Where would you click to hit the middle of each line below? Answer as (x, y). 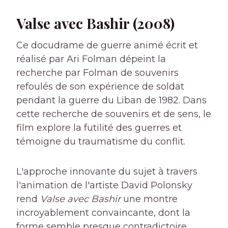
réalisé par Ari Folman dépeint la (91, 59)
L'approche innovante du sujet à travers (107, 172)
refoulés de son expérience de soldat (100, 87)
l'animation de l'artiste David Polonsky (104, 186)
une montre (149, 199)
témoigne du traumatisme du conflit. (101, 142)
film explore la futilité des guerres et (99, 128)
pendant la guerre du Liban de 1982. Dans (111, 101)
